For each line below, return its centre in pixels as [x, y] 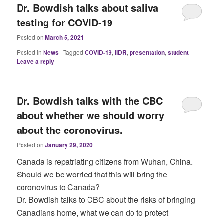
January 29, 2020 [69, 145]
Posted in [29, 52]
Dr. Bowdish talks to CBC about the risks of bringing [106, 200]
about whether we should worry [91, 115]
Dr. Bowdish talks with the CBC [90, 101]
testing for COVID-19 [65, 22]
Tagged [73, 52]
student [178, 53]
